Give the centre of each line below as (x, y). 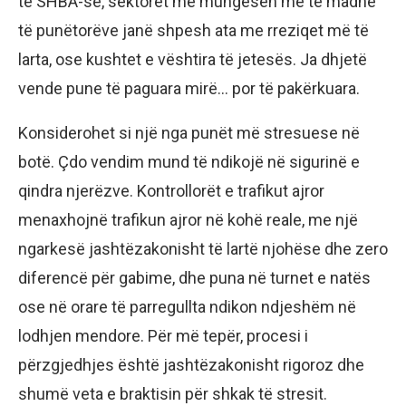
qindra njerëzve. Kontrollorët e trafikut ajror (171, 190)
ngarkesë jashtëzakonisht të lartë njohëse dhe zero (203, 248)
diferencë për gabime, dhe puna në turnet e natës (194, 277)
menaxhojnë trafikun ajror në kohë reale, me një (188, 219)
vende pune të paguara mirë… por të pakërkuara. (189, 88)
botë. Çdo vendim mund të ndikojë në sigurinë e (189, 161)
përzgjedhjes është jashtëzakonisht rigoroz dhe (191, 364)
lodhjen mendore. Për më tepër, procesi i (163, 335)
